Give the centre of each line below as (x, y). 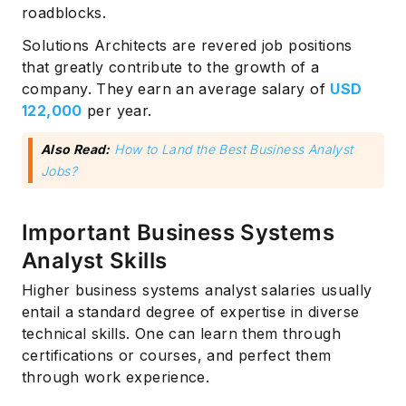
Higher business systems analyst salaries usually (197, 290)
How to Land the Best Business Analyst (234, 150)
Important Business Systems (178, 233)
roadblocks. (64, 13)
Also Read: (76, 150)
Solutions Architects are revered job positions (187, 46)
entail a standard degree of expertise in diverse (191, 312)
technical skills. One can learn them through (181, 334)
